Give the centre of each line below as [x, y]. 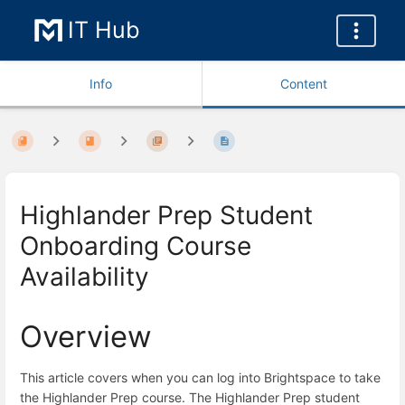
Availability [85, 276]
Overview [86, 336]
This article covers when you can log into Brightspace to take [200, 377]
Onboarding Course [136, 245]
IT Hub [104, 30]
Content [304, 84]
